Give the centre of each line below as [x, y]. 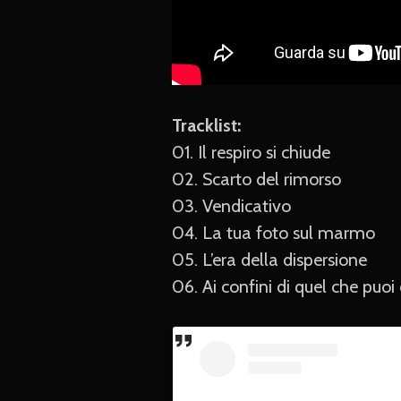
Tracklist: [206, 126]
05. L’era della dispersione [269, 260]
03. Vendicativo [231, 206]
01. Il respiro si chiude [251, 153]
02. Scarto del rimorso [256, 179]
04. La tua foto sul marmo [273, 233]
